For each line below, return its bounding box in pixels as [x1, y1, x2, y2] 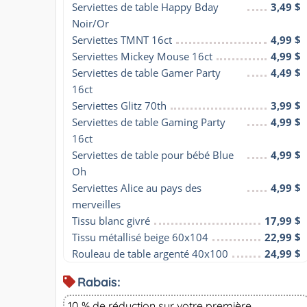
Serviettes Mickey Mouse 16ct [72, 49, 212, 63]
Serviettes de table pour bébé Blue [72, 147, 234, 162]
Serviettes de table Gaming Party [72, 114, 225, 129]
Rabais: [77, 273, 121, 290]
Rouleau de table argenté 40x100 [72, 246, 228, 260]
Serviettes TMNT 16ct [72, 32, 172, 47]
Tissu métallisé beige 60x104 [72, 230, 208, 244]
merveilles [72, 197, 121, 211]
